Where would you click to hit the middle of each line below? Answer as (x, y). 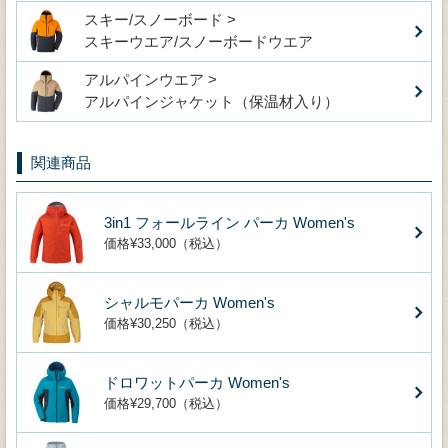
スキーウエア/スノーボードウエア (198, 41)
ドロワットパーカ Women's (197, 382)
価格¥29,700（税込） (166, 403)
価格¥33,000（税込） (166, 243)
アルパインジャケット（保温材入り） (211, 101)
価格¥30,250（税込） (166, 323)
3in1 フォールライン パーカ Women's (229, 222)
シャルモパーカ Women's (189, 302)
